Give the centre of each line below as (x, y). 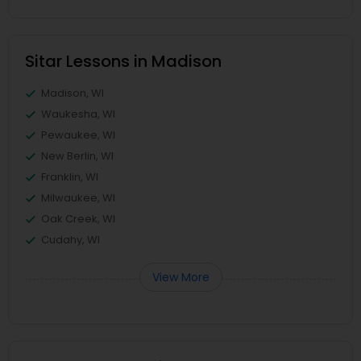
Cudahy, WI (71, 240)
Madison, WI (73, 93)
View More (180, 277)
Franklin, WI (70, 177)
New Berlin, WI (77, 156)
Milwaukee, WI (78, 198)
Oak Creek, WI (78, 219)
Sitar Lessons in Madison (123, 61)
